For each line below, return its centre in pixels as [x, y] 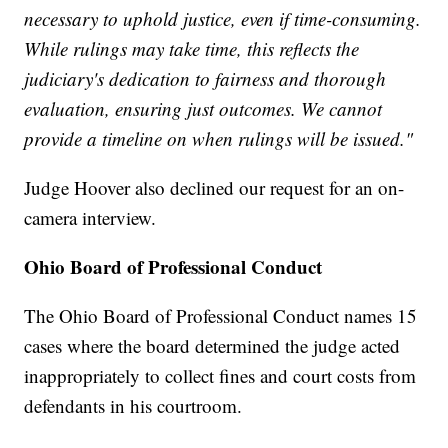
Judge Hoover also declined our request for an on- [214, 188]
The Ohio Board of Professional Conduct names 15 [221, 316]
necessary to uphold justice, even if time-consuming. [223, 19]
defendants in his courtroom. [133, 406]
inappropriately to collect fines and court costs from [220, 376]
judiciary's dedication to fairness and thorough [205, 79]
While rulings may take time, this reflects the [192, 49]
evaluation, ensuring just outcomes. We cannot [203, 109]
